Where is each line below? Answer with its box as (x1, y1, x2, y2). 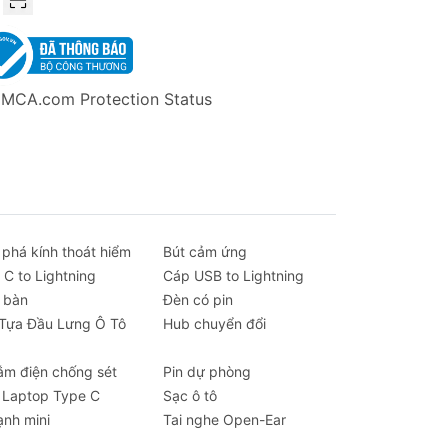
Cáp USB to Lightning (162, 267, 304, 284)
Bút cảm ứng (162, 243, 247, 260)
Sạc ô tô (162, 387, 217, 404)
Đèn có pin (162, 291, 233, 308)
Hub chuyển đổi (162, 315, 266, 332)
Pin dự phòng (162, 363, 251, 380)
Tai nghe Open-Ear (162, 411, 286, 428)
